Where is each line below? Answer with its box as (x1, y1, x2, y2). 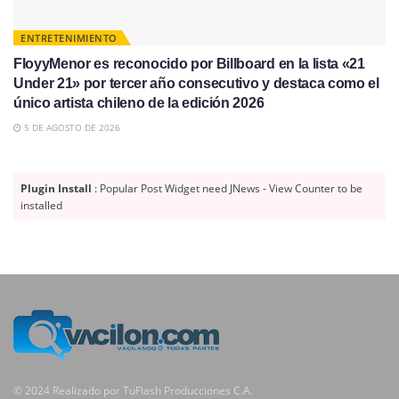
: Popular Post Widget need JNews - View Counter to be (92, 180, 362, 196)
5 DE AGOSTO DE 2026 (21, 120, 120, 134)
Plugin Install (20, 180, 92, 196)
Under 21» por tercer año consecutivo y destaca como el (13, 75, 379, 91)
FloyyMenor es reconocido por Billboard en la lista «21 (13, 55, 365, 71)
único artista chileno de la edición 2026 (13, 94, 265, 110)
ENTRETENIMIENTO (20, 30, 118, 45)
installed (20, 197, 62, 213)
